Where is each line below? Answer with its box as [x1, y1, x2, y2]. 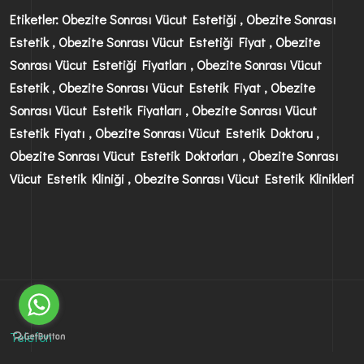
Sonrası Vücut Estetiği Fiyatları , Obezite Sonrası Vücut [10, 55, 322, 73]
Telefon [10, 327, 52, 345]
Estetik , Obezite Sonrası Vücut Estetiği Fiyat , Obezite [10, 32, 320, 50]
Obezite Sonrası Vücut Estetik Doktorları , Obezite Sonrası [10, 146, 339, 164]
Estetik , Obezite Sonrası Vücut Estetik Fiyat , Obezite [10, 78, 315, 96]
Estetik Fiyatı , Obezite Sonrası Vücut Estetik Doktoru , [10, 123, 319, 141]
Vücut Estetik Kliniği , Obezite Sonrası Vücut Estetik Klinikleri [10, 169, 354, 187]
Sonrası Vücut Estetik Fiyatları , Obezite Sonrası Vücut [10, 101, 317, 119]
